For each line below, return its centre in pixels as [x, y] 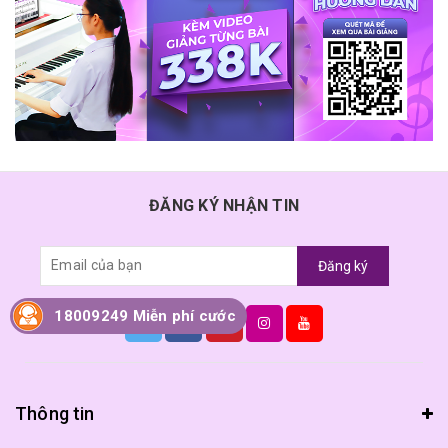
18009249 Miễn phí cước [145, 315]
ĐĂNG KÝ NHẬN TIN [224, 205]
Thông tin [55, 413]
